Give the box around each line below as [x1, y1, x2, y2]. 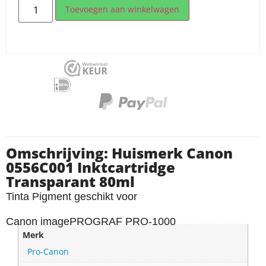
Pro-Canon [27, 245, 69, 257]
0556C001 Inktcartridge [6, 157, 175, 177]
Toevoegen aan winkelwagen [65, 3, 180, 15]
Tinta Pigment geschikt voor [6, 190, 137, 202]
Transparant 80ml [6, 171, 135, 191]
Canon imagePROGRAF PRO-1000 [6, 216, 176, 228]
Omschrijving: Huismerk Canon [6, 142, 233, 163]
